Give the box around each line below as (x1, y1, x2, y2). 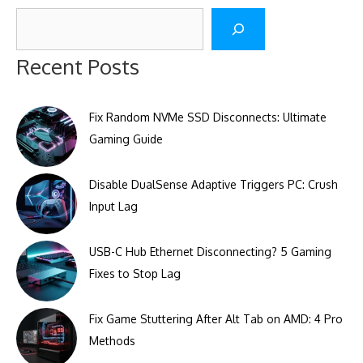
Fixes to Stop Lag (89, 267, 181, 280)
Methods (89, 334, 135, 348)
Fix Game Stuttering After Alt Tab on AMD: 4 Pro (89, 312, 343, 326)
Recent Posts (16, 53, 139, 79)
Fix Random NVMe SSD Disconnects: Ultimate (89, 110, 327, 124)
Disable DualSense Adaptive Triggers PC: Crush (89, 177, 338, 191)
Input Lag (89, 199, 138, 213)
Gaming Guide (89, 132, 163, 146)
